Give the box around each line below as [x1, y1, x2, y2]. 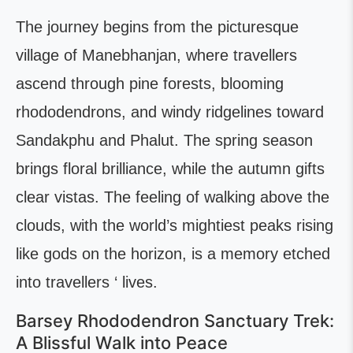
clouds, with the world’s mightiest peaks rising [16, 217, 333, 234]
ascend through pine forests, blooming [16, 75, 284, 92]
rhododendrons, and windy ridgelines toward [16, 103, 324, 121]
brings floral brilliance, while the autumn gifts [16, 160, 325, 177]
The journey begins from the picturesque [16, 18, 299, 35]
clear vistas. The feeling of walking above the [16, 188, 329, 206]
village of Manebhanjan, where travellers [16, 46, 297, 64]
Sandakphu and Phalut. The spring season [16, 132, 313, 149]
